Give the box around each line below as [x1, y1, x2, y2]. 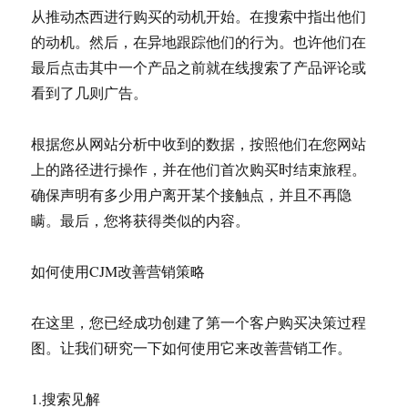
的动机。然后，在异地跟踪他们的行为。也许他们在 [31, 32, 367, 51]
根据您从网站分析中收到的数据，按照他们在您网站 [31, 134, 367, 153]
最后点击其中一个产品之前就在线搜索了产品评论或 [31, 57, 367, 76]
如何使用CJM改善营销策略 [31, 261, 206, 280]
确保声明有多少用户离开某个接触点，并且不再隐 [31, 185, 352, 204]
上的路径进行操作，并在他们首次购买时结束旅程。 [31, 159, 367, 178]
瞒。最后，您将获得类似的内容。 [31, 210, 250, 229]
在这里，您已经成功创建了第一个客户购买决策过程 [31, 312, 367, 331]
